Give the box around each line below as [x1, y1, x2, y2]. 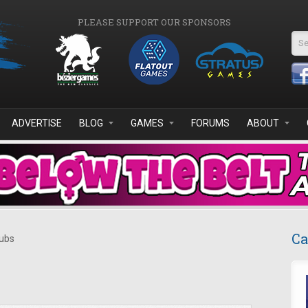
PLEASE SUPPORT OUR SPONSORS [77, 16, 231, 28]
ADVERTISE [12, 118, 62, 129]
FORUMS [191, 118, 230, 129]
